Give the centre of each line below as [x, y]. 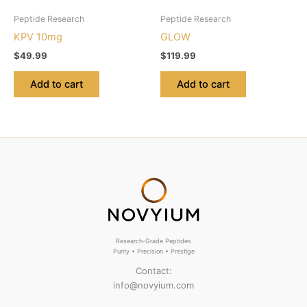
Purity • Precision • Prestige [153, 251]
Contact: [153, 270]
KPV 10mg [38, 37]
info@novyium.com [153, 285]
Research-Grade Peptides [153, 241]
